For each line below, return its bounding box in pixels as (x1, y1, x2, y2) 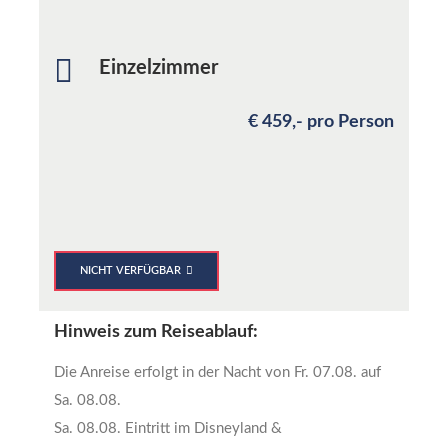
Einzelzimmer (99, 57, 218, 78)
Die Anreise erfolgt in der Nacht (54, 364, 265, 380)
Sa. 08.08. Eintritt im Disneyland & (54, 420, 282, 436)
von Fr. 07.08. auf (265, 364, 381, 380)
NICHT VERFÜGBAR (80, 264, 181, 276)
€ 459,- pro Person (248, 112, 394, 131)
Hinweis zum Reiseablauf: (54, 322, 258, 341)
